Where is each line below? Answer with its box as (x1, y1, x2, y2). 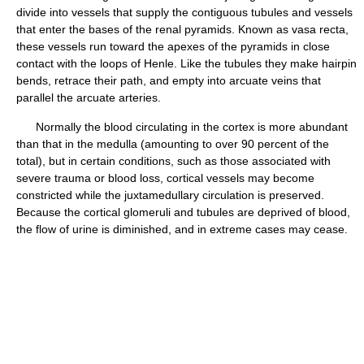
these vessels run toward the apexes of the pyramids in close (16, 40, 330, 53)
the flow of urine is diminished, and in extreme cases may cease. (16, 223, 348, 236)
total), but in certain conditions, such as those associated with (16, 154, 331, 167)
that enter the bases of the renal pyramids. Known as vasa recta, (16, 23, 349, 36)
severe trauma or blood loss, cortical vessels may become (16, 171, 314, 184)
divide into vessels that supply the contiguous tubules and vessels (16, 6, 353, 19)
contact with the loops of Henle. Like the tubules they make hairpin (16, 57, 357, 70)
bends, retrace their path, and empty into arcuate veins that (16, 74, 321, 87)
